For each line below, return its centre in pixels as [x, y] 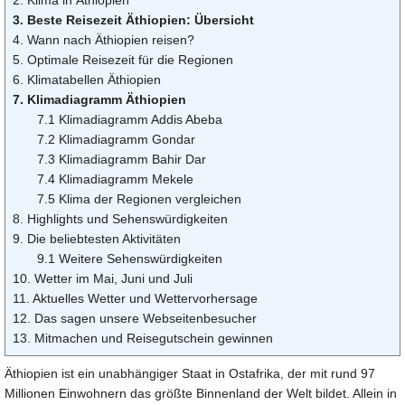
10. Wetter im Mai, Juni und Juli [103, 278]
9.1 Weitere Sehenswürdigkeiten [130, 258]
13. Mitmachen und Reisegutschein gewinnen [143, 338]
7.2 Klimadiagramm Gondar [116, 139]
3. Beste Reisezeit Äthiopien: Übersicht [133, 19]
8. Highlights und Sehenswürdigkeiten [120, 218]
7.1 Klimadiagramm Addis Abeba [130, 119]
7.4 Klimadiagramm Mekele [115, 179]
